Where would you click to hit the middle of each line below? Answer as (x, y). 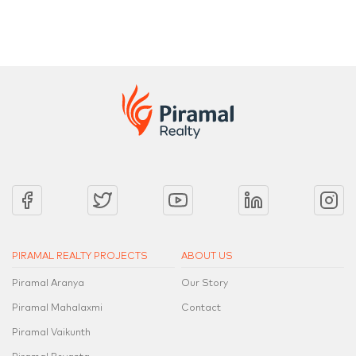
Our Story (205, 283)
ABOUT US (207, 256)
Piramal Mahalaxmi (57, 308)
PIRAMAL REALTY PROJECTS (80, 256)
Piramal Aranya (48, 283)
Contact (201, 308)
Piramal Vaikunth (51, 333)
